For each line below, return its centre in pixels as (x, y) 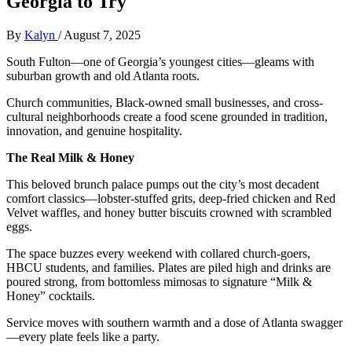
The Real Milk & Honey (70, 157)
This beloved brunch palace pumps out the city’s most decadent (163, 184)
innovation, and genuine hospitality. (94, 130)
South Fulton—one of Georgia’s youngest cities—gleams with (160, 61)
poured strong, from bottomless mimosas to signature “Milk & (159, 281)
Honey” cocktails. (51, 295)
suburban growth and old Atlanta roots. (103, 75)
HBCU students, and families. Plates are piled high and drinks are (169, 267)
